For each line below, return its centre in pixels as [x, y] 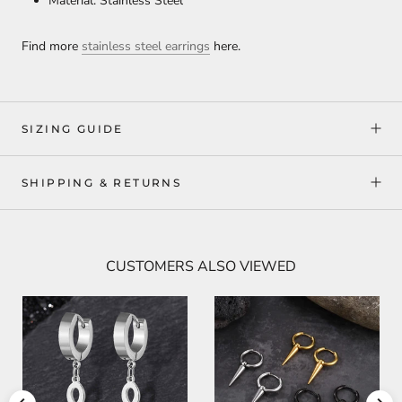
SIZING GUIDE [73, 128]
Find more [52, 46]
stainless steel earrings [146, 46]
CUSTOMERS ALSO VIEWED [201, 266]
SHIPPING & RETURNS [102, 182]
